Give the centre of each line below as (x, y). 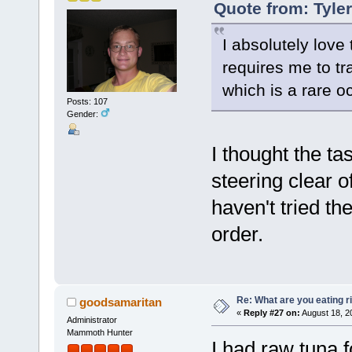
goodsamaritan (121, 302)
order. (237, 235)
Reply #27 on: (271, 313)
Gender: (83, 114)
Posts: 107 (87, 101)
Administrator (92, 320)
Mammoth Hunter (99, 333)
